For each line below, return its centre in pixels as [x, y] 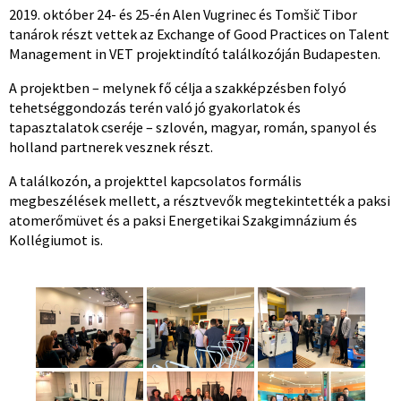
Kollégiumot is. [56, 239]
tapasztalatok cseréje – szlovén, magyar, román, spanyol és [193, 127]
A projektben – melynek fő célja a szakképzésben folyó [178, 87]
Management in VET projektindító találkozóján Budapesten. [195, 53]
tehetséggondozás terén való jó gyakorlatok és [155, 107]
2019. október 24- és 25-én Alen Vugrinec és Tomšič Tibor [183, 14]
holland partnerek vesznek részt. [111, 146]
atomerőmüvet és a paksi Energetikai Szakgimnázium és [183, 220]
